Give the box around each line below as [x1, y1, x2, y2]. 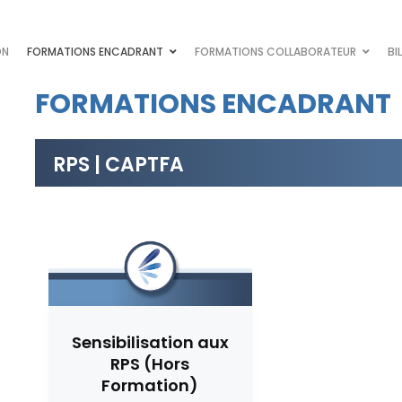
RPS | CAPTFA [53, 151, 184, 179]
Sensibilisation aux [71, 331, 229, 354]
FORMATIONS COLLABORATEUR [195, 44, 356, 59]
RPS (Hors [110, 353, 190, 376]
